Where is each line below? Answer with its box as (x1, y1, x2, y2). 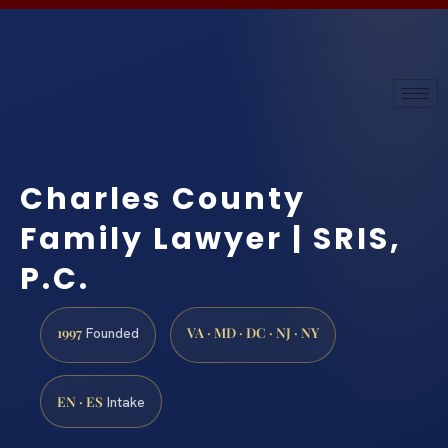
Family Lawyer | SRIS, (20, 218, 402, 260)
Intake (103, 393, 145, 412)
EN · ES (57, 392, 103, 411)
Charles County (20, 178, 306, 220)
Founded (82, 324, 139, 343)
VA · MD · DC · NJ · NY (187, 323, 319, 342)
